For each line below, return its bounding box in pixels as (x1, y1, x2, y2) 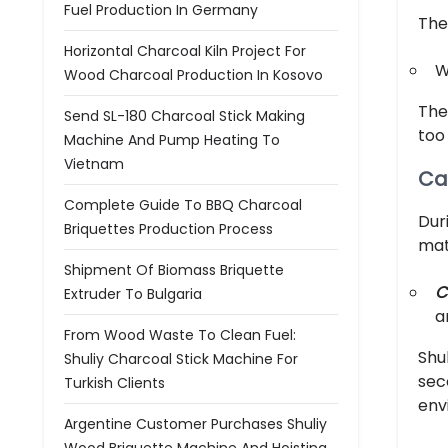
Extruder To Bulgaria (64, 284, 202, 304)
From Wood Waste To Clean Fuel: (64, 325, 296, 345)
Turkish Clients (64, 373, 165, 393)
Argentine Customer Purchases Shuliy (64, 414, 327, 434)
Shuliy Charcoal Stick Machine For (64, 349, 298, 369)
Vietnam (64, 154, 124, 174)
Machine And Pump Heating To (64, 130, 280, 150)
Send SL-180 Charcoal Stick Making (64, 106, 305, 126)
